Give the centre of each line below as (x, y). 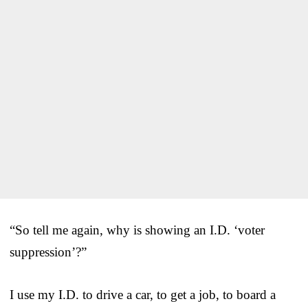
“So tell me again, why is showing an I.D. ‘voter (137, 230)
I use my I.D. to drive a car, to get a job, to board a (143, 294)
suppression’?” (48, 252)
